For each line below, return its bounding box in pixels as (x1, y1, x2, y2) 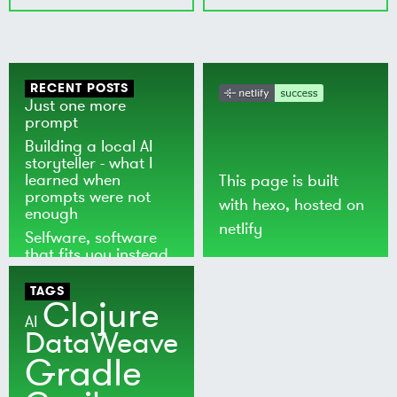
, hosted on (285, 194, 365, 216)
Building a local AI (25, 135, 154, 157)
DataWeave (25, 323, 179, 363)
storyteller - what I (25, 152, 154, 174)
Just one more (25, 94, 127, 116)
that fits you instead (25, 243, 169, 265)
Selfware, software (25, 226, 158, 248)
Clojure (43, 292, 160, 339)
